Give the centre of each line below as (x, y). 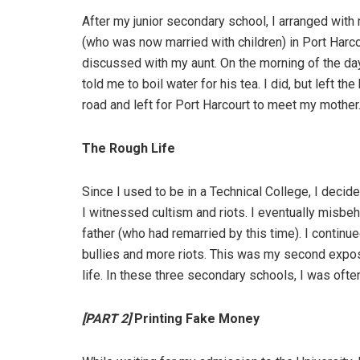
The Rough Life (129, 149)
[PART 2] (108, 319)
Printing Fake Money (197, 319)
